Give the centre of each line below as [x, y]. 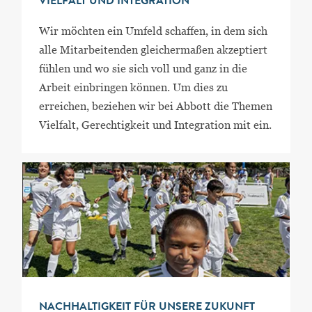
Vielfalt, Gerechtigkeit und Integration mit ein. [155, 125]
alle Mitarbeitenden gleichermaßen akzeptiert [153, 50]
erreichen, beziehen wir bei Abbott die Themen [155, 107]
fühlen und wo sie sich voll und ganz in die [143, 69]
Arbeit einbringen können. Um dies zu [133, 88]
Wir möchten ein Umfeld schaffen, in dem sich [153, 31]
